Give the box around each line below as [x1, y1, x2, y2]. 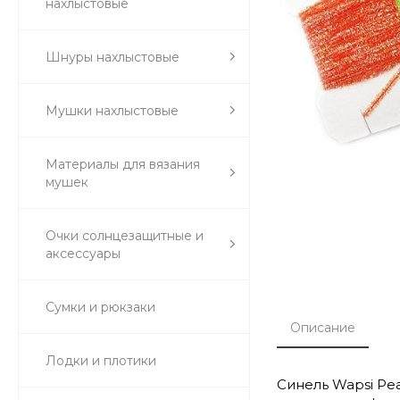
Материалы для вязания [46, 155, 200, 172]
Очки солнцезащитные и [46, 227, 204, 244]
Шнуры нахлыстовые [46, 48, 179, 65]
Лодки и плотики [46, 352, 156, 369]
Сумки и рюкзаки [46, 298, 155, 315]
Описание [290, 319, 355, 336]
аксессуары [46, 245, 121, 262]
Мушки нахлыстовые [46, 102, 179, 119]
